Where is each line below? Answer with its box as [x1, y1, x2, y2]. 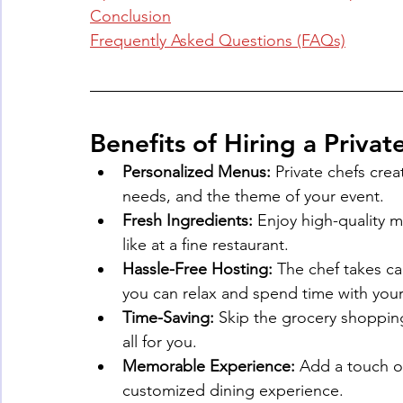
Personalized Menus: [122, 162, 271, 183]
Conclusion [90, 6, 171, 27]
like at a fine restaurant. [122, 235, 289, 255]
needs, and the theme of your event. [122, 186, 384, 207]
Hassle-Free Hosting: [122, 259, 273, 280]
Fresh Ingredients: [122, 210, 253, 231]
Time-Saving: [122, 308, 214, 328]
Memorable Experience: [122, 356, 295, 377]
